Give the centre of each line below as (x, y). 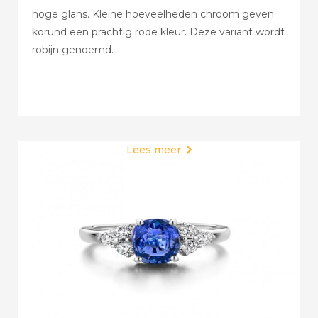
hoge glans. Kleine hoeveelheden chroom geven (153, 14)
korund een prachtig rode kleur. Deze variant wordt (158, 32)
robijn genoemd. (73, 50)
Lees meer (153, 150)
